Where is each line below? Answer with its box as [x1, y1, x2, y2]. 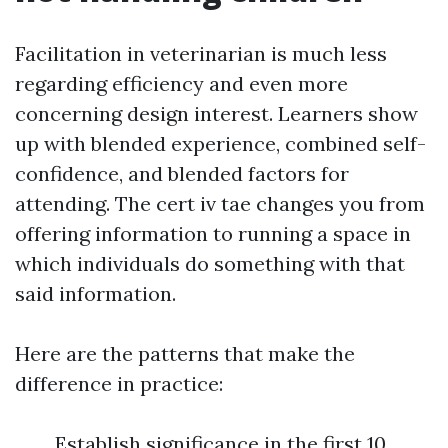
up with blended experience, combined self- [15, 131, 426, 157]
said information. [15, 281, 176, 307]
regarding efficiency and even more [15, 71, 348, 97]
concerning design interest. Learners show [15, 101, 418, 127]
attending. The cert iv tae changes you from [15, 191, 425, 217]
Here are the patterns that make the [15, 341, 355, 367]
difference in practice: [15, 371, 223, 397]
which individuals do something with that [15, 251, 405, 277]
